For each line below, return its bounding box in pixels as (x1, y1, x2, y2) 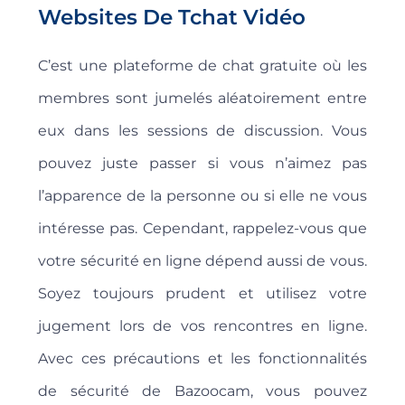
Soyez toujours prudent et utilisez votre (38, 285, 367, 303)
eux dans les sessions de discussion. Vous (38, 122, 367, 140)
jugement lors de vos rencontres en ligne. (38, 317, 367, 335)
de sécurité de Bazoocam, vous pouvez (38, 382, 367, 400)
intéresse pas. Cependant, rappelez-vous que (38, 220, 367, 238)
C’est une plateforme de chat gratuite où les (38, 57, 367, 75)
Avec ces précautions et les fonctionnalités (38, 350, 367, 368)
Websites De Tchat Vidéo (38, 5, 306, 31)
